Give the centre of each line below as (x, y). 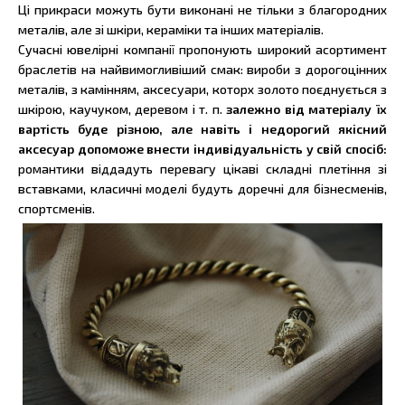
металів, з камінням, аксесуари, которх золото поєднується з (202, 89)
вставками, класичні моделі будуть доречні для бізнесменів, (202, 189)
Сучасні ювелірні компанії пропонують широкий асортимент (202, 50)
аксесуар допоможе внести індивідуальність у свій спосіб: (202, 149)
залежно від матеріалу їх (307, 109)
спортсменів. (57, 209)
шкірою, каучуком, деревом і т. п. (122, 109)
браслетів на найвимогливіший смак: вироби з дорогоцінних (202, 70)
